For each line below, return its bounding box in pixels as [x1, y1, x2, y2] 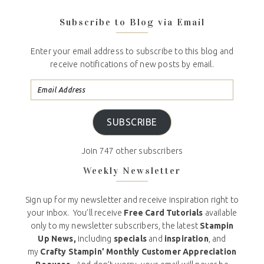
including [75, 233, 114, 243]
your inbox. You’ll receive [27, 207, 124, 217]
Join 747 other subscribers [81, 146, 183, 156]
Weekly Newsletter [83, 164, 181, 176]
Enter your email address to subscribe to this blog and [30, 46, 234, 56]
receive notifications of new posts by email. [50, 59, 214, 69]
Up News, [38, 233, 76, 243]
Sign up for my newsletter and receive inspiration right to [25, 194, 239, 204]
